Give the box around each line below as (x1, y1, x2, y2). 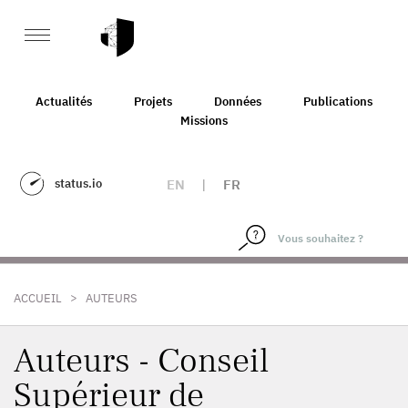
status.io (55, 176, 102, 191)
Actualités (36, 93, 92, 109)
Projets (134, 93, 172, 109)
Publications (303, 93, 372, 109)
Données (214, 93, 261, 109)
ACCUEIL (14, 291, 62, 306)
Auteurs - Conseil (14, 339, 269, 383)
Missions (180, 112, 228, 128)
